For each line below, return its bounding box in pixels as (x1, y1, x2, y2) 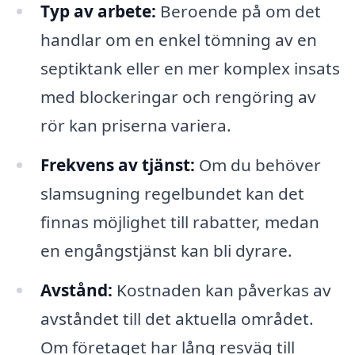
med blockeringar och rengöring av (40, 86, 316, 109)
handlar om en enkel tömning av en (40, 29, 317, 52)
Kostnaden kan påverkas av (112, 279, 331, 302)
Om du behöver (194, 154, 321, 177)
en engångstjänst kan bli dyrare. (40, 239, 292, 262)
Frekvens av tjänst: (40, 154, 195, 177)
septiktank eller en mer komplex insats (40, 57, 340, 80)
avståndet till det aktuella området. (40, 307, 314, 330)
